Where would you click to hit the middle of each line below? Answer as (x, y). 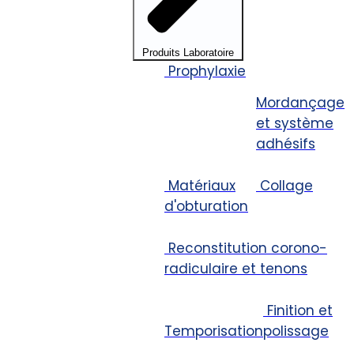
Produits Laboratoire (188, 53)
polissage (296, 331)
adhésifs (286, 143)
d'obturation (206, 206)
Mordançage (300, 102)
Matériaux (202, 185)
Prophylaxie (207, 72)
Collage (286, 185)
